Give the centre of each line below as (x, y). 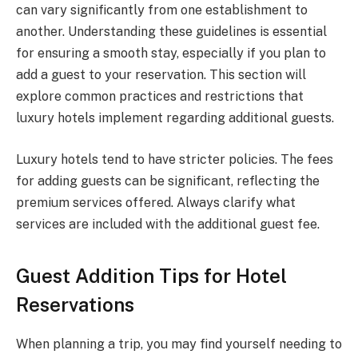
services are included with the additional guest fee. (168, 225)
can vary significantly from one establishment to (162, 10)
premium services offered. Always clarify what (156, 203)
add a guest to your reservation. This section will (161, 75)
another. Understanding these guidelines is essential (171, 32)
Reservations (75, 304)
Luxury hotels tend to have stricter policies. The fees (175, 160)
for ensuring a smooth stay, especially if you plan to (171, 54)
